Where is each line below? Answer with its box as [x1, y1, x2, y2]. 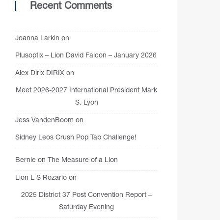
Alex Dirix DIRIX [15, 68, 64, 77]
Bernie [15, 155, 36, 164]
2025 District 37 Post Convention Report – [21, 190, 152, 198]
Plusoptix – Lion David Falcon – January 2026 [15, 51, 157, 59]
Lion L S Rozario [15, 173, 67, 181]
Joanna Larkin [15, 33, 59, 42]
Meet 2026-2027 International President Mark [16, 85, 157, 94]
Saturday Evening [59, 202, 114, 211]
